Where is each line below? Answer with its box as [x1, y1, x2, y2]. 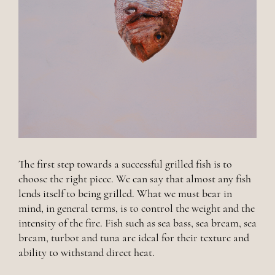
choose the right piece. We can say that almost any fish [18, 172, 251, 186]
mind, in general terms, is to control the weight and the [18, 201, 255, 215]
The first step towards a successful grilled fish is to [18, 157, 232, 171]
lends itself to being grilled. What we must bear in [18, 187, 232, 201]
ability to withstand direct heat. [18, 246, 155, 260]
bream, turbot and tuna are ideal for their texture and [18, 231, 249, 245]
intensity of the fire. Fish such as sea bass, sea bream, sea [18, 216, 257, 230]
